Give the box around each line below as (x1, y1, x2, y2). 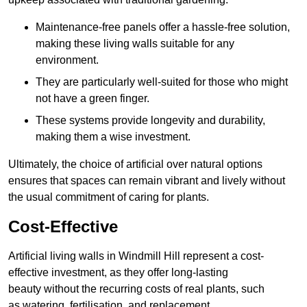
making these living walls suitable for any (36, 38, 234, 50)
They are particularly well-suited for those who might (36, 76, 288, 88)
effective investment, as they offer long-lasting (8, 267, 228, 279)
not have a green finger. (36, 93, 149, 105)
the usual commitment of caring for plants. (8, 191, 209, 204)
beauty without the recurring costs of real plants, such (8, 283, 265, 295)
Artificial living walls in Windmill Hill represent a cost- (8, 250, 264, 262)
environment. (36, 54, 99, 66)
